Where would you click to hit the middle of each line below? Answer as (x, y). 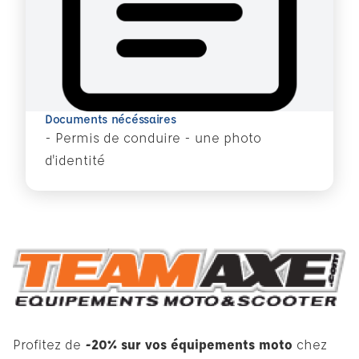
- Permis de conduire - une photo (153, 137)
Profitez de (49, 344)
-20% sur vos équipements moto (189, 344)
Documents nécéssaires (111, 119)
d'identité (75, 159)
